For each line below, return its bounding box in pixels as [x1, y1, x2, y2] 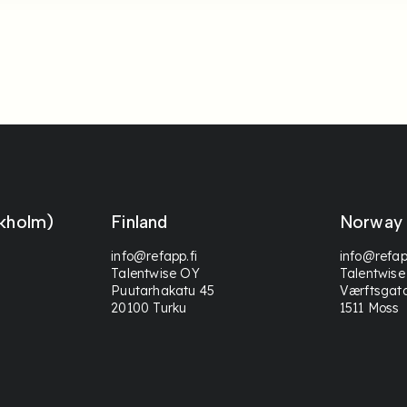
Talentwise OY [111, 265, 200, 282]
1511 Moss [339, 300, 400, 316]
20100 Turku [111, 300, 187, 316]
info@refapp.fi [111, 248, 198, 264]
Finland [111, 212, 168, 233]
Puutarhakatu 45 [111, 283, 215, 299]
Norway [339, 212, 402, 233]
